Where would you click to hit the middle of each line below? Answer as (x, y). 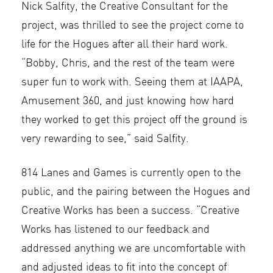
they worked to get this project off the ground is (134, 120)
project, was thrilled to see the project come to (133, 26)
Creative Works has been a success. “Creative (130, 211)
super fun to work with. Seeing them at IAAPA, (132, 82)
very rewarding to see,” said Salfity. (105, 139)
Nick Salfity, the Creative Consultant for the (125, 7)
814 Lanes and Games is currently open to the (131, 173)
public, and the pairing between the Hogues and (136, 192)
